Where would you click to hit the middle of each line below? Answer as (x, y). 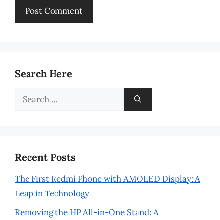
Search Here (43, 73)
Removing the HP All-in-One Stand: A (87, 212)
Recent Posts (45, 157)
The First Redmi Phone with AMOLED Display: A (108, 179)
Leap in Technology (52, 193)
